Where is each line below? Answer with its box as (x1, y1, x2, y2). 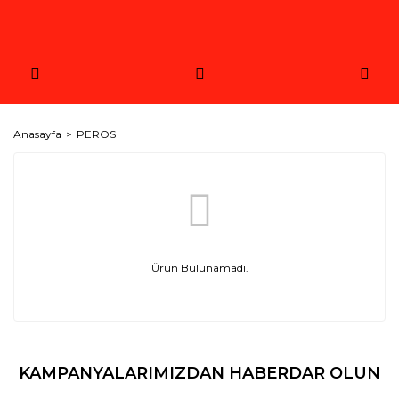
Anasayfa (13, 127, 61, 141)
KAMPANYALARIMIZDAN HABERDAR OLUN (19, 363, 380, 383)
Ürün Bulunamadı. (151, 261, 248, 274)
